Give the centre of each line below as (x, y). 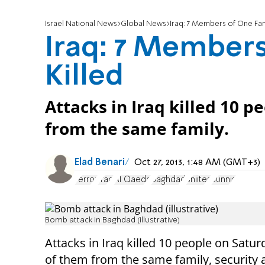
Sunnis (224, 180)
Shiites (198, 180)
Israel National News (81, 24)
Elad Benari (100, 163)
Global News (143, 24)
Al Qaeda (132, 180)
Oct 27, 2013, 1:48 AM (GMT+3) (197, 163)
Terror (86, 180)
